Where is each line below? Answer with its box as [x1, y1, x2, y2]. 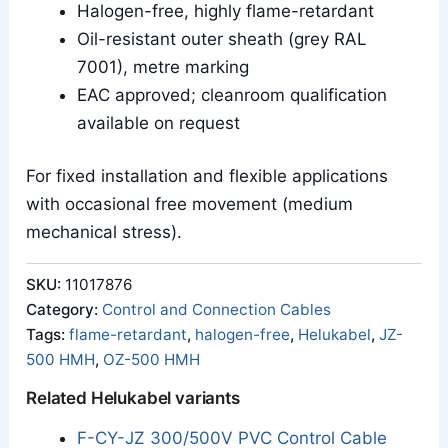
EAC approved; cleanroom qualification [77, 84, 388, 105]
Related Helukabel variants [26, 388, 240, 409]
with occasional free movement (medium [26, 194, 354, 215]
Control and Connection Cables [102, 300, 332, 320]
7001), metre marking [77, 56, 250, 77]
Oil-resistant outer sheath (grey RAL [77, 28, 368, 49]
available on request [77, 112, 241, 133]
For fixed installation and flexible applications [26, 166, 389, 187]
